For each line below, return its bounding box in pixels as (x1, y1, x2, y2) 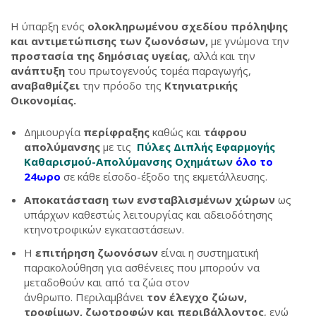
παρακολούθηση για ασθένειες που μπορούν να (24, 260, 260, 274)
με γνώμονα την (211, 34, 289, 48)
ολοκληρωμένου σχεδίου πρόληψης (85, 19, 288, 33)
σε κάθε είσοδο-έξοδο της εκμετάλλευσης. (61, 169, 267, 183)
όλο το (236, 154, 273, 169)
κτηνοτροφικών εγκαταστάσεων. (24, 222, 184, 236)
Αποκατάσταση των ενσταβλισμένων (24, 193, 235, 207)
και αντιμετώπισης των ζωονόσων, (11, 34, 211, 48)
